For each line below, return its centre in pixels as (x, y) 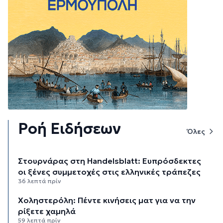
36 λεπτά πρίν (40, 181)
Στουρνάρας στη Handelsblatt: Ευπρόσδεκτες (110, 161)
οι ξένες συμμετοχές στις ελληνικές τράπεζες (110, 171)
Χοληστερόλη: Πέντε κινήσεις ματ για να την (107, 200)
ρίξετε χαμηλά (47, 211)
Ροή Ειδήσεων (70, 128)
